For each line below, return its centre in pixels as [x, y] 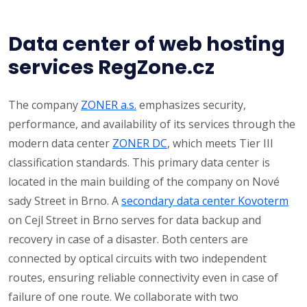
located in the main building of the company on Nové [144, 182]
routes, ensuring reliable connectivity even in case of [143, 278]
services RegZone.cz [111, 67]
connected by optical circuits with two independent [137, 259]
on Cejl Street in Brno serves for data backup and [135, 220]
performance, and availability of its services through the [152, 124]
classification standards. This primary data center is [139, 163]
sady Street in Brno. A [65, 201]
